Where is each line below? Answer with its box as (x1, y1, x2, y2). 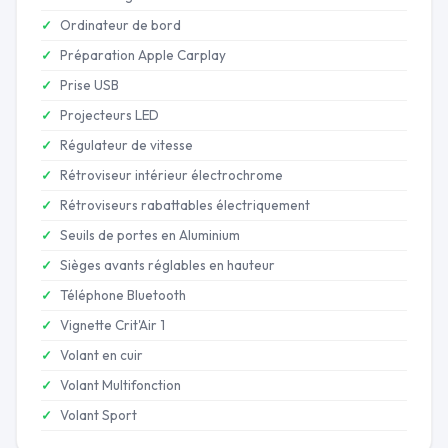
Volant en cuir (60, 346, 143, 363)
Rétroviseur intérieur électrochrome (60, 166, 283, 183)
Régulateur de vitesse (60, 136, 193, 153)
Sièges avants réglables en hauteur (60, 256, 275, 273)
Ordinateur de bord (60, 16, 181, 33)
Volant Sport (60, 406, 137, 423)
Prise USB (60, 76, 119, 93)
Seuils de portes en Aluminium (60, 226, 240, 243)
